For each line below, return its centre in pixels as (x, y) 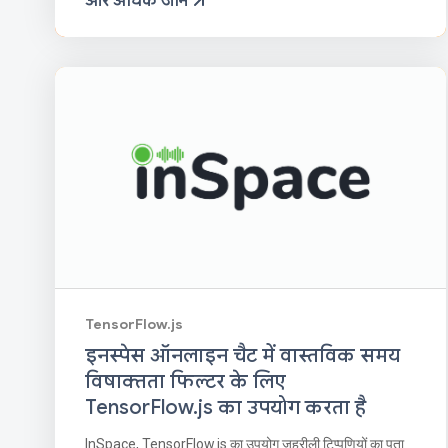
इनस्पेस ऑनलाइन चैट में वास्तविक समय (242, 355)
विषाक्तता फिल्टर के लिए (185, 381)
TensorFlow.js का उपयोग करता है (225, 407)
